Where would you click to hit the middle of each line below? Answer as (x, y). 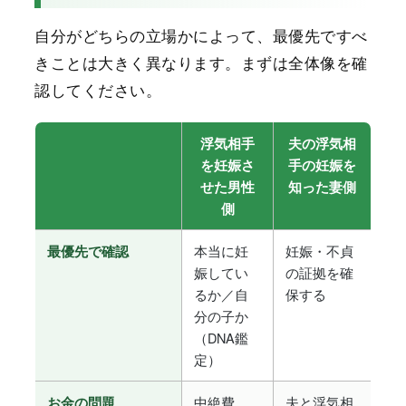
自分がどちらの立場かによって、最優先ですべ (201, 34)
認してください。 (98, 89)
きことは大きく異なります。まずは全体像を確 (201, 62)
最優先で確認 (88, 251)
